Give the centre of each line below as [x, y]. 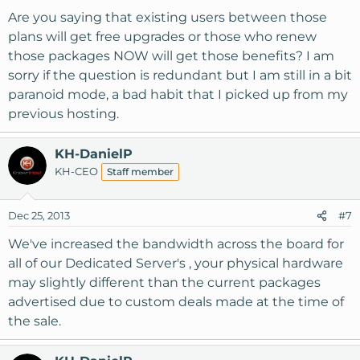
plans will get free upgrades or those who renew [162, 36]
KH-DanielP [94, 153]
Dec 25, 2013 [39, 215]
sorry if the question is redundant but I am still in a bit [180, 75]
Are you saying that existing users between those [168, 17]
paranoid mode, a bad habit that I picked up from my [178, 94]
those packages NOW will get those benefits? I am [171, 55]
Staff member [140, 171]
